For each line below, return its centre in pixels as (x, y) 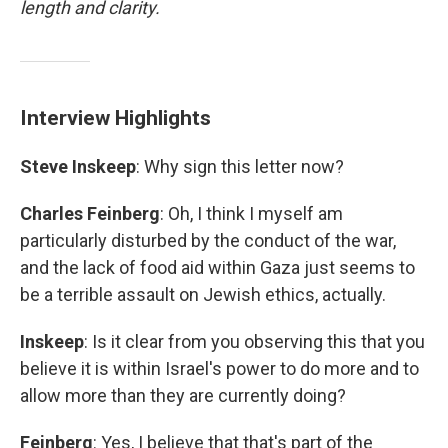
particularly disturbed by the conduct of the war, (208, 240)
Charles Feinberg (90, 213)
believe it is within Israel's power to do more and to (219, 368)
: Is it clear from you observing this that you (254, 341)
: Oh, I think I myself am (251, 213)
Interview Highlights (115, 117)
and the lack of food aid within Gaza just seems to (217, 267)
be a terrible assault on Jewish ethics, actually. (203, 294)
